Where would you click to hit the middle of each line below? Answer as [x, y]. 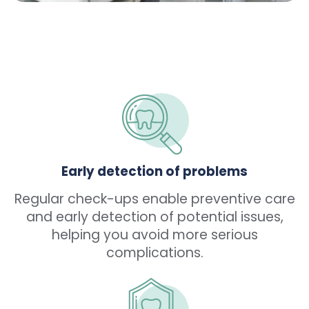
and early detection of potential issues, [154, 217]
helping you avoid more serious [154, 235]
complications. [154, 253]
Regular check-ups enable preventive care [154, 199]
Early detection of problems [154, 171]
